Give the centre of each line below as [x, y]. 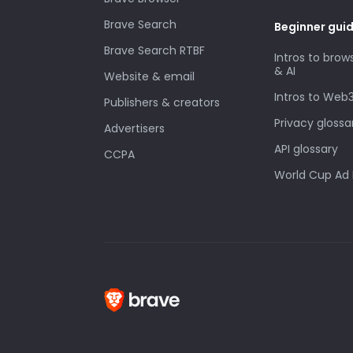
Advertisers [134, 128]
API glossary [306, 149]
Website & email [149, 76]
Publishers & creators [162, 102]
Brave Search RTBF [154, 50]
